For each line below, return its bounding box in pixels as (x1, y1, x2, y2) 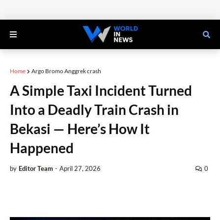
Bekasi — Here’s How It (10, 120, 150, 137)
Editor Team (19, 165, 53, 172)
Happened (10, 139, 74, 156)
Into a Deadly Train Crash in (10, 101, 179, 118)
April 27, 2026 (59, 165, 101, 172)
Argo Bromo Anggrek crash (31, 67, 101, 75)
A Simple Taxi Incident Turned (10, 82, 192, 99)
